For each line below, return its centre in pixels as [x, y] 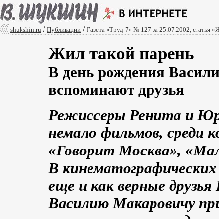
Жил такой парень [121, 54]
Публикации [64, 30]
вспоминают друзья [116, 90]
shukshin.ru [26, 30]
